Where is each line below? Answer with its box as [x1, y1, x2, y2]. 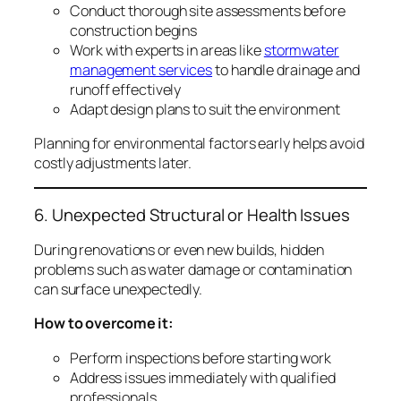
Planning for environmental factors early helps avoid [34, 132, 364, 153]
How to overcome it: [34, 313, 175, 334]
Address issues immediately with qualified [70, 367, 336, 388]
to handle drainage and [212, 59, 360, 80]
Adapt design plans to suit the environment [70, 98, 340, 119]
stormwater [263, 39, 339, 60]
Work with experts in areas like [70, 39, 264, 60]
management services [70, 59, 213, 80]
